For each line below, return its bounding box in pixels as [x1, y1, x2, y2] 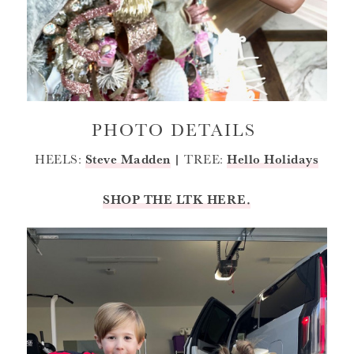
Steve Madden [85, 149, 171, 169]
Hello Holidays [227, 149, 319, 169]
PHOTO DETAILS [91, 116, 262, 142]
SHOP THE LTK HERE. [103, 190, 251, 209]
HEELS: [35, 149, 85, 169]
